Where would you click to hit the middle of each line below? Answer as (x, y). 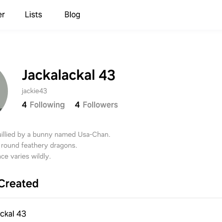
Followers (100, 105)
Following (47, 105)
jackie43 (34, 91)
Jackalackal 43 (69, 75)
